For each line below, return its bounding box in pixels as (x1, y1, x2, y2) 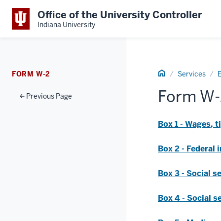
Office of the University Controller (37, 8, 202, 21)
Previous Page (25, 92, 72, 101)
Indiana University (37, 20, 95, 29)
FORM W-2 (12, 70, 51, 78)
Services (178, 70, 206, 78)
